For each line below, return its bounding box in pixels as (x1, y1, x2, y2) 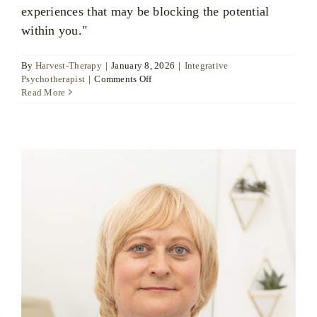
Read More (21, 86, 66, 98)
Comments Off (94, 73, 152, 84)
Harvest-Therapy (35, 59, 102, 71)
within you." (21, 23, 88, 38)
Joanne (151, 86, 180, 97)
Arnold (151, 99, 180, 110)
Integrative (184, 59, 229, 71)
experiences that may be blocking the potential (21, 4, 270, 18)
